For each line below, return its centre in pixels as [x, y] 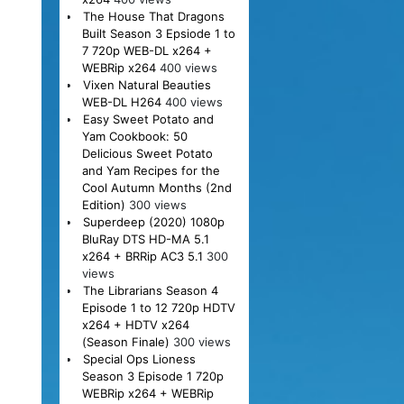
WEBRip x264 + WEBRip [147, 393]
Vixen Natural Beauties [147, 84]
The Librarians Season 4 [150, 290]
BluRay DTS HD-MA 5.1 [145, 239]
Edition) [103, 204]
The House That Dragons [153, 16]
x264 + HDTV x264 [135, 324]
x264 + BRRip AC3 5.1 [142, 256]
